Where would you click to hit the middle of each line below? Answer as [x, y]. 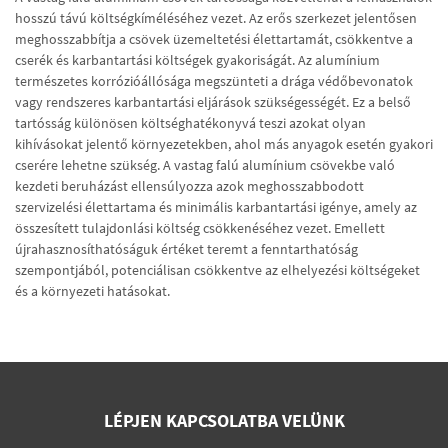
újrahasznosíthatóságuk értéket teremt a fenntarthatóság [186, 249]
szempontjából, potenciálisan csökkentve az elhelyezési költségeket [217, 270]
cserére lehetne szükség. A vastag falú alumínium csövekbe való [205, 165]
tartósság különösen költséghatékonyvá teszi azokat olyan [190, 123]
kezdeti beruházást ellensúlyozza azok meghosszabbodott [189, 186]
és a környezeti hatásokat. [92, 291]
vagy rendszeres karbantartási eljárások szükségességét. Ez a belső [213, 102]
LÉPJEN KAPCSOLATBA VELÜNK [224, 420]
